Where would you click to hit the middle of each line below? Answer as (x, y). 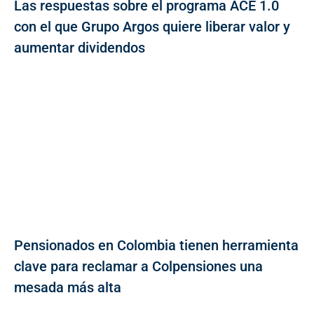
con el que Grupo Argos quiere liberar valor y (152, 26)
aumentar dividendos (80, 47)
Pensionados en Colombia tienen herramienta (156, 245)
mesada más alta (68, 287)
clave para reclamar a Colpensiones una (138, 266)
